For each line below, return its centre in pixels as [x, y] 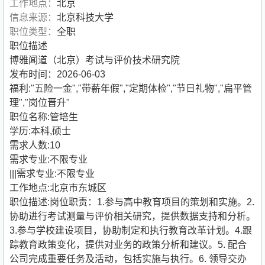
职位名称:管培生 [44, 117]
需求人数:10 [35, 146]
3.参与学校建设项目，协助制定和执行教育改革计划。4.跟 [131, 231]
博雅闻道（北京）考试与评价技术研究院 [95, 60]
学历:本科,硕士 [40, 131]
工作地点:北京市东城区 [58, 188]
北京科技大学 [85, 18]
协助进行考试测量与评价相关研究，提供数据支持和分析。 [132, 216]
